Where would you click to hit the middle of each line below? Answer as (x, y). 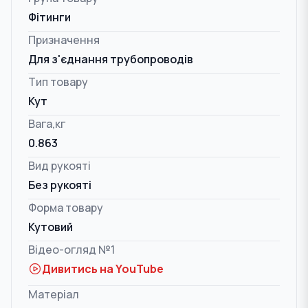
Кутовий (51, 227)
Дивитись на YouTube (103, 269)
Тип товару (58, 82)
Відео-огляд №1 (71, 250)
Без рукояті (60, 185)
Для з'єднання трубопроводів (111, 59)
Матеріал (54, 294)
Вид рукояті (59, 166)
